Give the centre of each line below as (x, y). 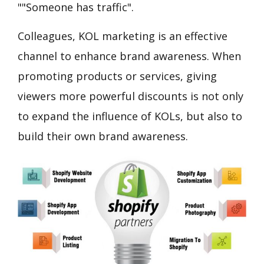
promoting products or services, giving (117, 76)
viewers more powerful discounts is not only (131, 96)
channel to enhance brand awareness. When (129, 56)
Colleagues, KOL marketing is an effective (123, 36)
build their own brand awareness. (103, 136)
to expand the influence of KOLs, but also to (130, 116)
